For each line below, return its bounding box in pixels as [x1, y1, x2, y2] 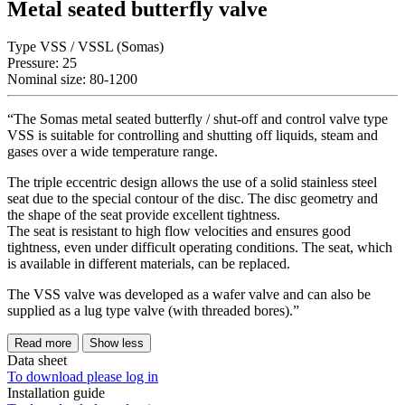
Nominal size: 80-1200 [7, 71, 137, 88]
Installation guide [7, 385, 105, 401]
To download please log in [7, 369, 158, 385]
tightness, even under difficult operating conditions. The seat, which [7, 240, 392, 256]
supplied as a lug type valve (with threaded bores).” [7, 303, 299, 319]
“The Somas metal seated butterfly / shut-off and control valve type [7, 111, 388, 127]
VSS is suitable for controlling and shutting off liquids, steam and [7, 127, 378, 144]
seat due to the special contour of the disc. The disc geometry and [7, 191, 378, 207]
